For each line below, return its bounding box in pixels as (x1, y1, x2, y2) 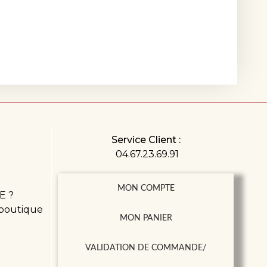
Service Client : (111, 133, 181, 145)
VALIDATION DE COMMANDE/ (85, 243, 207, 252)
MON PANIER (119, 213, 172, 222)
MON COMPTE (117, 184, 175, 193)
